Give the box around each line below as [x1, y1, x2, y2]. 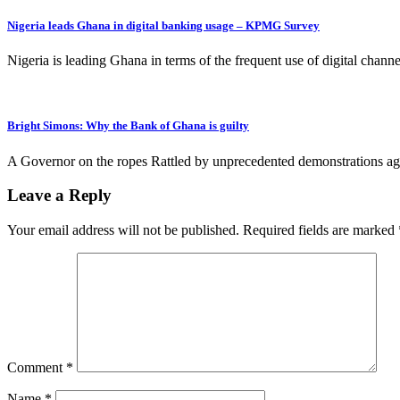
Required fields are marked [243, 222, 398, 238]
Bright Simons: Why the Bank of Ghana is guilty [7, 119, 249, 133]
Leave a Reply [7, 186, 112, 205]
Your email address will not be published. [7, 222, 239, 238]
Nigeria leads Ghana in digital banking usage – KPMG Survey [7, 19, 320, 33]
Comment [7, 360, 66, 376]
